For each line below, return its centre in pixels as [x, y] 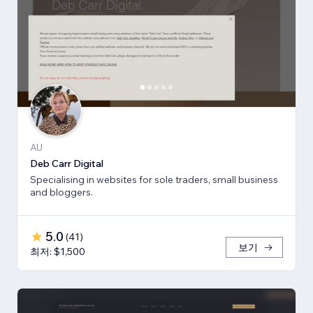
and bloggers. [61, 192]
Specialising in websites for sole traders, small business [154, 180]
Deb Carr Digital [67, 164]
